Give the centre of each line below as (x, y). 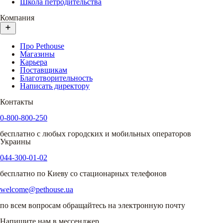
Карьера (34, 62)
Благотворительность (56, 78)
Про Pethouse (42, 46)
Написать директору (55, 86)
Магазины (37, 54)
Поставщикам (44, 70)
